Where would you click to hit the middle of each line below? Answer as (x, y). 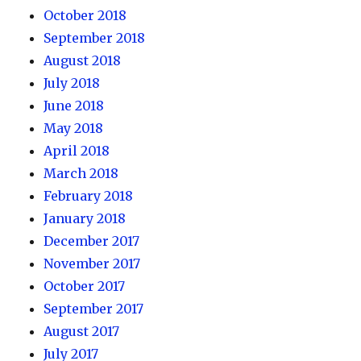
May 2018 (74, 128)
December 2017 (92, 241)
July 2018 (72, 83)
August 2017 (82, 331)
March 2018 (81, 173)
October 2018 (85, 15)
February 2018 (89, 196)
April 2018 (77, 151)
